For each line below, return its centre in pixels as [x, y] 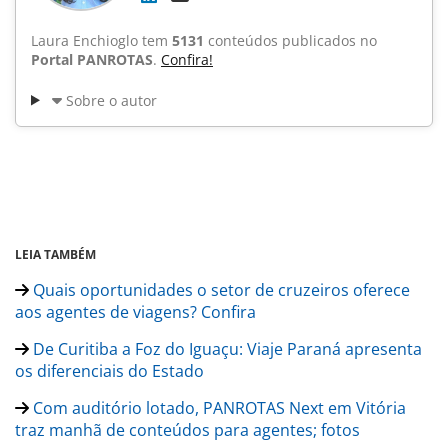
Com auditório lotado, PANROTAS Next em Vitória [217, 407]
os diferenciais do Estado [109, 370]
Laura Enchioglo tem [101, 40]
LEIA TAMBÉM [55, 254]
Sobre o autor [111, 100]
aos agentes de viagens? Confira [135, 311]
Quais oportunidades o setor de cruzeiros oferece [219, 289]
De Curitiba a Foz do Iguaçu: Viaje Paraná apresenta [225, 348]
